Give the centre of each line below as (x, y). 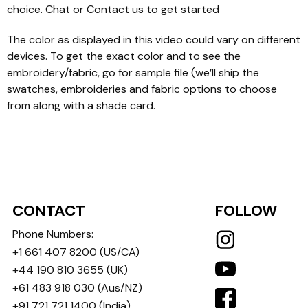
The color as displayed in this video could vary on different (154, 39)
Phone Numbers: (53, 234)
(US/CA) (119, 252)
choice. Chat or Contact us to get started (113, 9)
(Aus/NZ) (119, 288)
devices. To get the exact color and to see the (124, 56)
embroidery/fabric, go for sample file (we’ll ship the (133, 72)
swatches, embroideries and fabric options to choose (142, 89)
